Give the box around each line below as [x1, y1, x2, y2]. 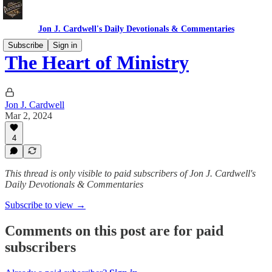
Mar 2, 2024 [5, 110, 52, 121]
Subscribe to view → [5, 200, 86, 210]
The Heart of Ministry [5, 52, 189, 74]
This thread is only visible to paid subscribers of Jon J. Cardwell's [5, 168, 256, 178]
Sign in [53, 41, 77, 50]
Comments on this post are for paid [5, 222, 223, 239]
